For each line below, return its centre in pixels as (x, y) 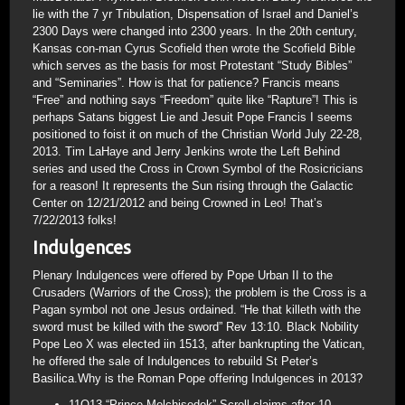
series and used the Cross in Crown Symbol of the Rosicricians (198, 169)
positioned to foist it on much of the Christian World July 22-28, (198, 134)
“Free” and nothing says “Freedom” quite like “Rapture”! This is (195, 100)
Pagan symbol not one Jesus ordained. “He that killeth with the (197, 310)
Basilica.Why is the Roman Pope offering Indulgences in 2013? (198, 378)
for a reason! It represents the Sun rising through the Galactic (193, 186)
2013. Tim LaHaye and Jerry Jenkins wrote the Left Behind (186, 151)
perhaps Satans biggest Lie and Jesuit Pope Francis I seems (193, 117)
